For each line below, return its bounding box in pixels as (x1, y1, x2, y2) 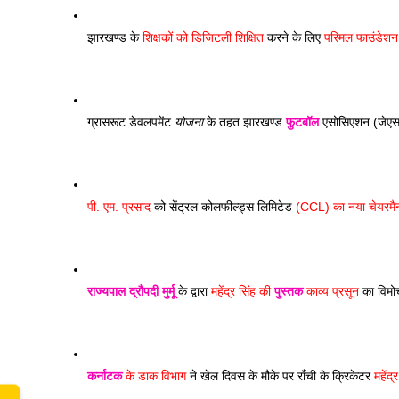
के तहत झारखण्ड (203, 115, 286, 129)
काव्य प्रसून (303, 284, 359, 298)
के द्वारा (175, 284, 211, 298)
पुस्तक (274, 284, 303, 298)
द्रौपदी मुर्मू (129, 284, 175, 298)
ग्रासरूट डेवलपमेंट (87, 115, 175, 129)
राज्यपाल (87, 284, 126, 298)
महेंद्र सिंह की (211, 284, 274, 298)
